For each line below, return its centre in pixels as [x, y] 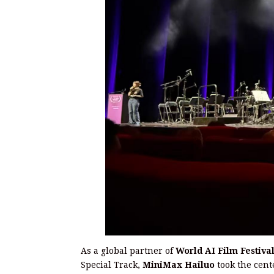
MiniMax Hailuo [179, 265]
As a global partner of [128, 251]
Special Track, [112, 265]
